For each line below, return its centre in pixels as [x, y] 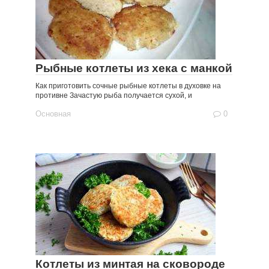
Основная [53, 114]
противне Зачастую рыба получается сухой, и [114, 95]
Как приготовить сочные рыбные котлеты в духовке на [128, 86]
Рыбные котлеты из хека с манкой [134, 68]
